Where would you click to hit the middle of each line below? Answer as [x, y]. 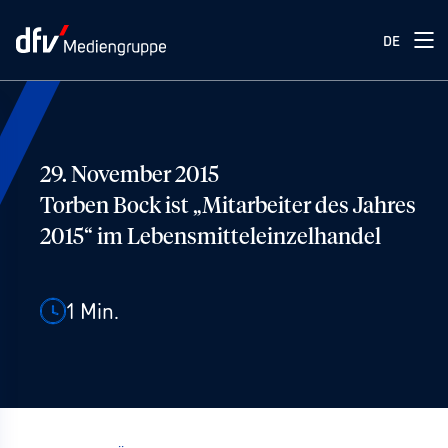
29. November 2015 [129, 176]
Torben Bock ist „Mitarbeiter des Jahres [228, 207]
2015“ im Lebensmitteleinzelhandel [210, 238]
